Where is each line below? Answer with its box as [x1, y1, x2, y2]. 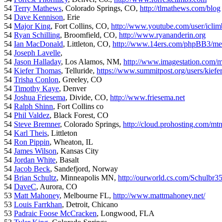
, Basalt [55, 156, 79, 165]
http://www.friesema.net [110, 93, 185, 102]
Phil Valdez [14, 111, 50, 120]
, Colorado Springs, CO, [61, 4, 140, 13]
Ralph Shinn [14, 102, 53, 111]
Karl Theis [14, 129, 47, 138]
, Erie [63, 13, 80, 22]
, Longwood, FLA [97, 209, 155, 218]
